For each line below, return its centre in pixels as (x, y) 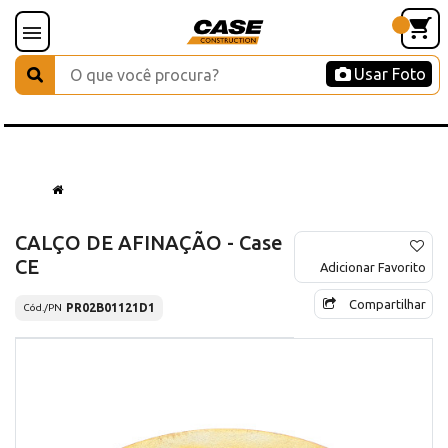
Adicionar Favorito (373, 266)
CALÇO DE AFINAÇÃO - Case (149, 242)
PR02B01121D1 (110, 307)
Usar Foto (390, 74)
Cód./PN (42, 308)
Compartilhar (387, 303)
